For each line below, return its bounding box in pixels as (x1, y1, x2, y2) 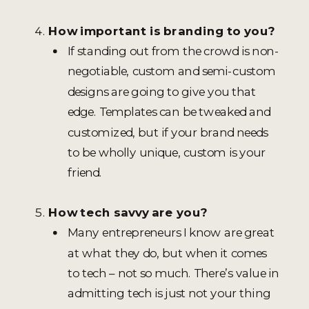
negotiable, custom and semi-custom (68, 63, 275, 79)
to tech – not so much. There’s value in (68, 265, 279, 280)
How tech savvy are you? (48, 204, 208, 219)
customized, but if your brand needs (68, 124, 268, 139)
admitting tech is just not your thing (68, 286, 270, 301)
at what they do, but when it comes (68, 245, 267, 260)
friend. (68, 165, 103, 180)
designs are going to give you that (68, 83, 256, 99)
